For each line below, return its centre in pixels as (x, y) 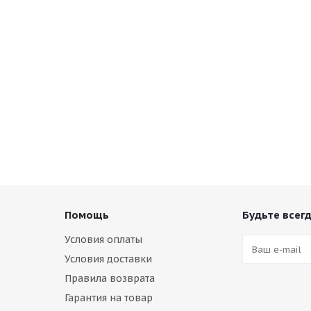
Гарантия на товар (109, 298)
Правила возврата (110, 279)
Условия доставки (108, 259)
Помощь (87, 215)
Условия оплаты (103, 240)
